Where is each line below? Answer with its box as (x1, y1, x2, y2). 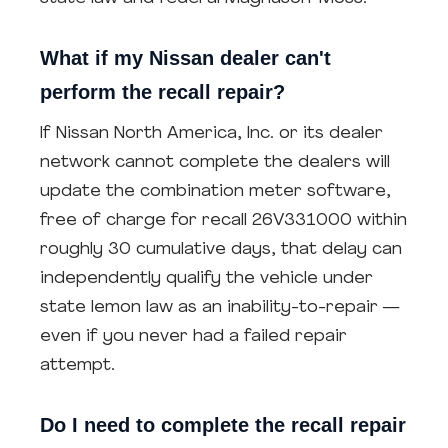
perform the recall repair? (40, 81, 285, 103)
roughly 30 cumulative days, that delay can (40, 241, 402, 258)
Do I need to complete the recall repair (40, 414, 406, 436)
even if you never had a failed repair (40, 328, 347, 345)
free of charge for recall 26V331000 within (40, 212, 407, 229)
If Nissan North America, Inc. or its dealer (40, 125, 383, 142)
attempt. (40, 357, 115, 374)
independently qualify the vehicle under (40, 270, 373, 287)
